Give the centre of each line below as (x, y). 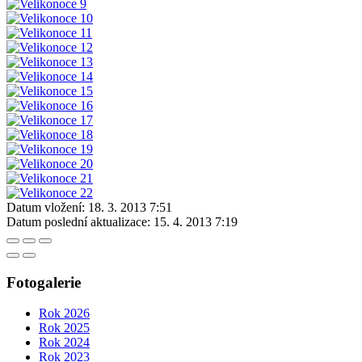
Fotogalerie (44, 282)
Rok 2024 (64, 343)
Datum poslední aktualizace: (78, 221)
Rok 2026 (64, 314)
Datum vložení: (46, 207)
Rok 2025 (64, 328)
